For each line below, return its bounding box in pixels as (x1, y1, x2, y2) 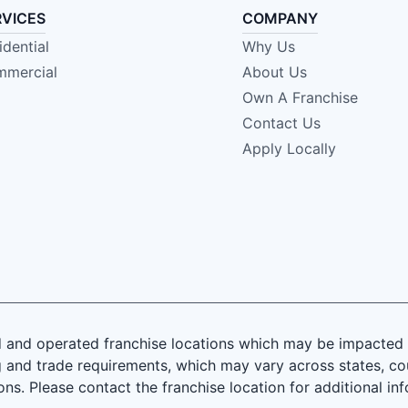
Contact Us (241, 114, 321, 133)
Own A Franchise (241, 88, 358, 107)
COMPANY (241, 9, 318, 28)
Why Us (241, 37, 295, 56)
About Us (241, 63, 307, 82)
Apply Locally (241, 139, 336, 158)
